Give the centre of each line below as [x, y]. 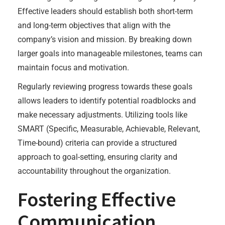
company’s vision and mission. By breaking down [105, 39]
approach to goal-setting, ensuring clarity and [97, 157]
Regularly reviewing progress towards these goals [105, 87]
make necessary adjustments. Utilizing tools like [102, 115]
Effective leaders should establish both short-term [105, 11]
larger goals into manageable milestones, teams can [110, 53]
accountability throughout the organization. [94, 171]
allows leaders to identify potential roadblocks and [107, 101]
